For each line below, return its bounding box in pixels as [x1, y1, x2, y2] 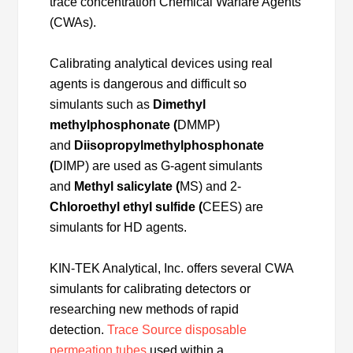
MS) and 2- [180, 179, 242, 193]
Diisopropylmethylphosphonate [74, 138, 265, 152]
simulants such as [50, 97, 154, 111]
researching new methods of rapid [50, 302, 240, 316]
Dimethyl [153, 97, 206, 111]
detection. [50, 322, 108, 336]
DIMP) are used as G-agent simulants [54, 158, 263, 173]
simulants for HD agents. [50, 220, 188, 234]
